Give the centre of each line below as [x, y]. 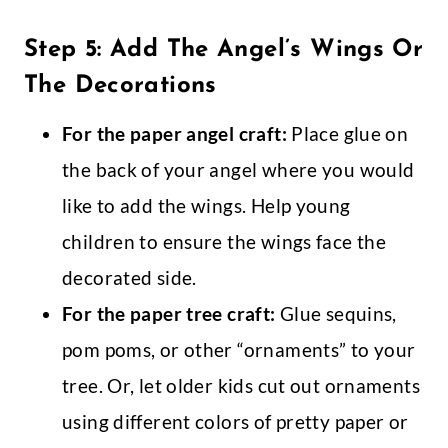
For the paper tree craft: [169, 314]
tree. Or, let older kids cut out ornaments [241, 386]
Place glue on [347, 134]
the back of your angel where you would [238, 170]
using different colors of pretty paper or [235, 422]
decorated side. [132, 278]
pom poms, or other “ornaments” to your [239, 350]
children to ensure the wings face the [224, 242]
